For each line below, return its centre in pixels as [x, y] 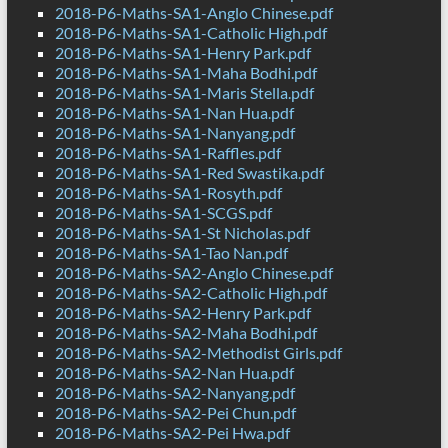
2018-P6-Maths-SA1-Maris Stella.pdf [184, 93]
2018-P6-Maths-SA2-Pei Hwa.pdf [172, 433]
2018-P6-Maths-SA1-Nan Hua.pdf [174, 113]
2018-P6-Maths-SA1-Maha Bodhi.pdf [185, 73]
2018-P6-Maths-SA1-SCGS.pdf [163, 213]
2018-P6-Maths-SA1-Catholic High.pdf [190, 33]
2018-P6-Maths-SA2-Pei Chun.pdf [175, 413]
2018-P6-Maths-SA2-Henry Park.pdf [182, 313]
